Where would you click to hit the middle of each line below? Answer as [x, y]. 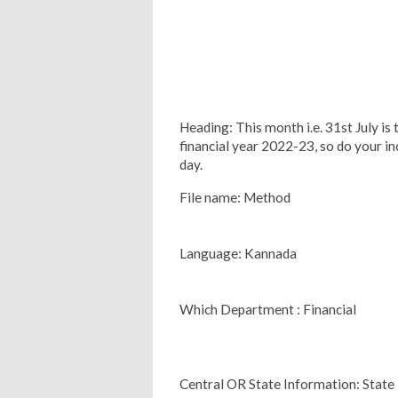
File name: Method [235, 197]
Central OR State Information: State [287, 383]
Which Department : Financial [268, 309]
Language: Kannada [238, 253]
